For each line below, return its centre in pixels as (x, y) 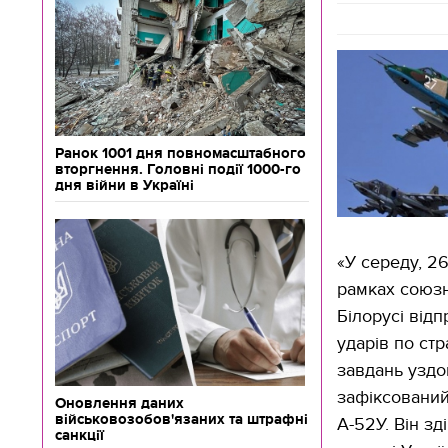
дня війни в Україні (124, 185)
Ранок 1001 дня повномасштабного (180, 153)
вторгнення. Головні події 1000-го (178, 169)
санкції (79, 435)
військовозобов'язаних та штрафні (181, 419)
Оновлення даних (119, 403)
